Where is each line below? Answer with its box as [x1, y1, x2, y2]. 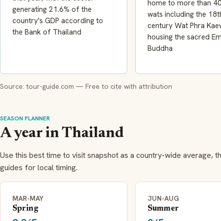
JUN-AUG [147, 193, 179, 203]
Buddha [147, 43, 173, 53]
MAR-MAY [12, 193, 43, 203]
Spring [12, 204, 38, 213]
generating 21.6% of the [12, 4, 92, 14]
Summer [147, 204, 179, 213]
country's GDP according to [12, 15, 103, 26]
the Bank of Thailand [12, 27, 81, 37]
